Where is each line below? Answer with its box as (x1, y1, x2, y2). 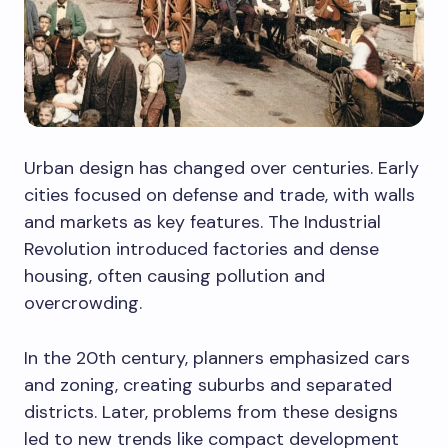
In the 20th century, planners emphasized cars (24, 345, 410, 370)
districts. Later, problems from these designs (24, 399, 398, 424)
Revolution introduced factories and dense (24, 236, 379, 261)
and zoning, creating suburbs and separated (24, 372, 392, 397)
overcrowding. (24, 290, 142, 315)
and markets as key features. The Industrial (24, 209, 381, 234)
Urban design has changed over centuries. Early (24, 155, 419, 180)
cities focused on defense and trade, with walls (24, 182, 415, 207)
